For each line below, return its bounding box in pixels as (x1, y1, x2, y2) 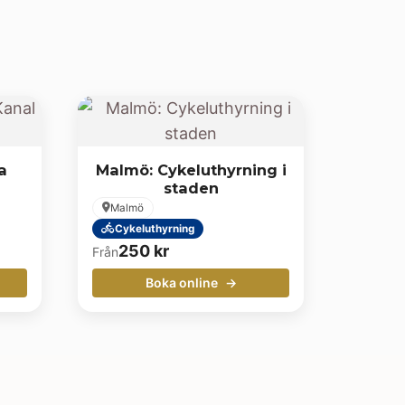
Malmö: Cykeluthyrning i (95, 160, 287, 179)
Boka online (145, 274, 221, 290)
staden (163, 178, 219, 197)
